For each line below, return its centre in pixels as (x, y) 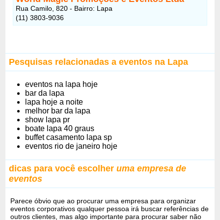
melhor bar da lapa (58, 110)
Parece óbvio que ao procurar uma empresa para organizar (103, 201)
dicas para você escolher (62, 168)
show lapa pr (48, 119)
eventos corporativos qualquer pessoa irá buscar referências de (110, 208)
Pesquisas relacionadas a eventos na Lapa (99, 62)
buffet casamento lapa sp (69, 137)
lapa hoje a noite (54, 102)
